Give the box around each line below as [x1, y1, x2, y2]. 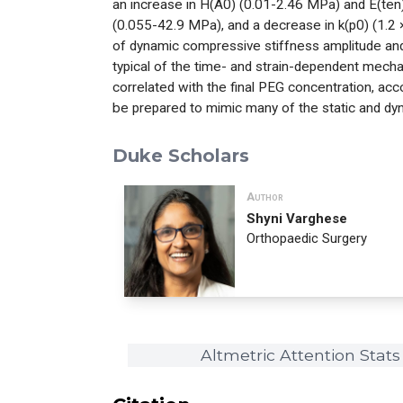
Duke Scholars [112, 145, 249, 167]
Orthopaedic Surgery [246, 230, 368, 247]
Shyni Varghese [246, 210, 348, 228]
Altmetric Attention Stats [201, 345, 401, 365]
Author [246, 190, 284, 204]
